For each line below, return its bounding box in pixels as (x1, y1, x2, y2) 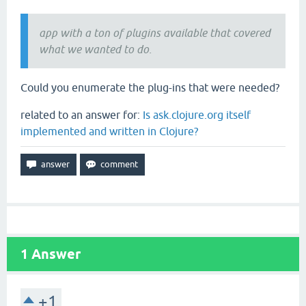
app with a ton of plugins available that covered (39, 27, 270, 39)
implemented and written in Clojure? (20, 125, 198, 137)
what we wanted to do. (39, 43, 152, 55)
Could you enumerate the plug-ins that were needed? (20, 81, 279, 94)
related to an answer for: (20, 109, 143, 121)
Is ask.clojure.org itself (143, 109, 251, 121)
